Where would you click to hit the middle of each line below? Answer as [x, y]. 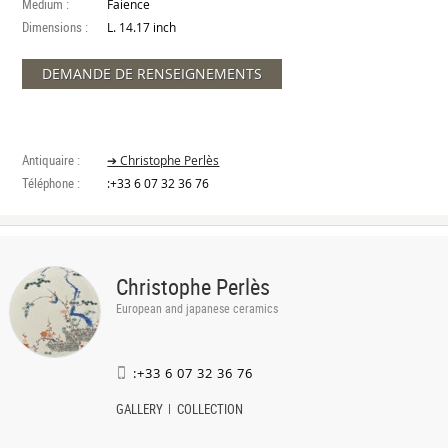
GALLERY [139, 409]
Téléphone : [51, 183]
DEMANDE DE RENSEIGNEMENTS [152, 73]
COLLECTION [209, 409]
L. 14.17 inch [142, 27]
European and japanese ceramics [196, 308]
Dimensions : [55, 27]
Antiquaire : [51, 160]
